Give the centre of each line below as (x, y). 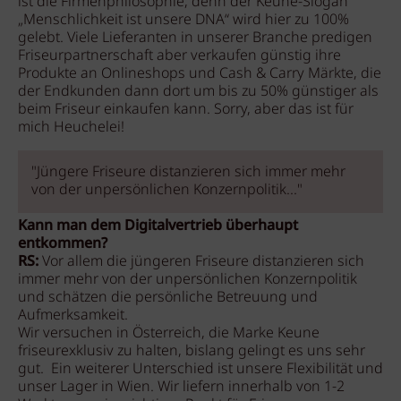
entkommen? (63, 244)
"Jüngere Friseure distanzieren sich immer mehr (188, 172)
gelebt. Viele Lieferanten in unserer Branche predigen (195, 38)
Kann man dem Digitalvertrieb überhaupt (158, 226)
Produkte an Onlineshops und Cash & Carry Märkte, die (200, 74)
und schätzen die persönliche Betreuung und (168, 298)
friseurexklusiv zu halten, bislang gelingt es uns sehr (192, 352)
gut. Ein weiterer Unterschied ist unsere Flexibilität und (200, 370)
